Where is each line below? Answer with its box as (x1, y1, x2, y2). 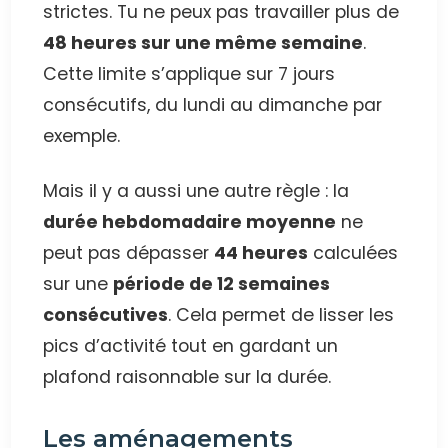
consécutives (43, 303, 169, 328)
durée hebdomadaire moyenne (43, 210, 337, 235)
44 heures (214, 241, 309, 266)
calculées (308, 241, 399, 266)
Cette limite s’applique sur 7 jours (43, 62, 336, 87)
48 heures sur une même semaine (43, 31, 364, 56)
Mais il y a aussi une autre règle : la (43, 179, 350, 204)
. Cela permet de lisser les (168, 303, 395, 328)
